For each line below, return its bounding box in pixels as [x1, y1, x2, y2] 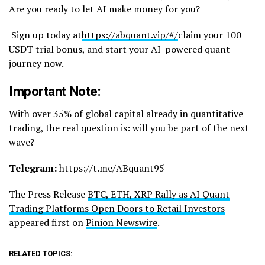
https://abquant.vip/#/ [82, 28, 178, 41]
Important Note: [9, 83, 101, 99]
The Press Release [9, 187, 88, 201]
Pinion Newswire [86, 215, 157, 229]
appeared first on [9, 215, 86, 229]
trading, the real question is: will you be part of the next [9, 121, 249, 134]
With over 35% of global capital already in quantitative [9, 106, 243, 120]
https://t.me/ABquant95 [57, 161, 164, 174]
